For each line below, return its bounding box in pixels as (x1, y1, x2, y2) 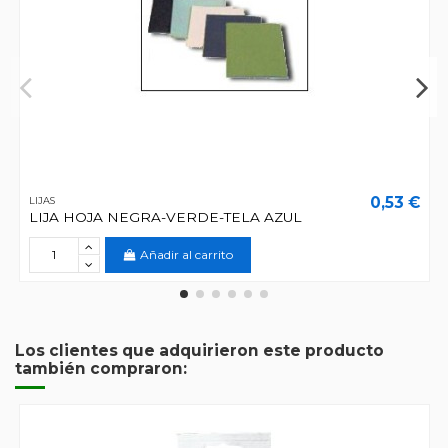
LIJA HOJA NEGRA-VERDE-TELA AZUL (28, 208, 302, 225)
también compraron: (15, 359, 187, 379)
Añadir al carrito (140, 246, 234, 262)
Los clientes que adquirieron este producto (15, 341, 384, 361)
